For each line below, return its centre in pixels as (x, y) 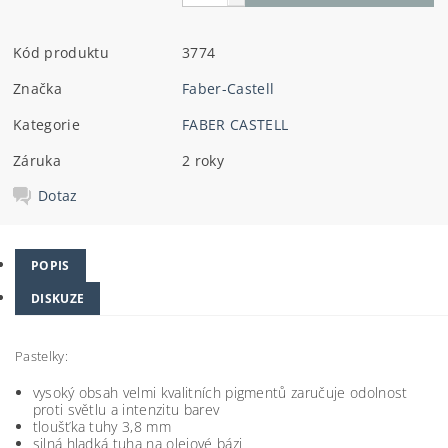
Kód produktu (61, 53)
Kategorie (46, 125)
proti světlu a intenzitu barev (126, 409)
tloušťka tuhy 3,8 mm (101, 426)
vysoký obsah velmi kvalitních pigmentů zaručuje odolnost (220, 392)
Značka (38, 89)
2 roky (203, 161)
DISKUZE (58, 298)
